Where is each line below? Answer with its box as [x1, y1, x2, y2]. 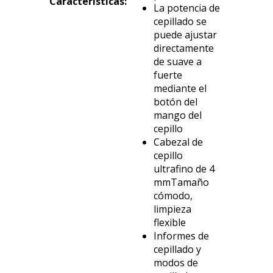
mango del [154, 108, 202, 122]
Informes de [154, 229, 209, 243]
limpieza [154, 202, 191, 216]
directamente [154, 41, 214, 55]
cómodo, [154, 189, 193, 203]
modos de [154, 256, 198, 270]
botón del [154, 95, 197, 109]
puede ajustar [154, 28, 217, 42]
